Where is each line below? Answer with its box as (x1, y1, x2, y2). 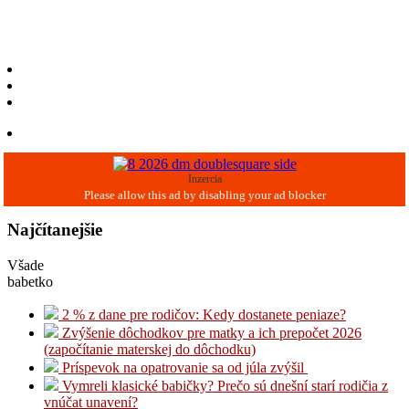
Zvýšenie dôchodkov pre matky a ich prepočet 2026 (58, 324, 362, 341)
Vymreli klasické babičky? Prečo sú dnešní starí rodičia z (58, 377, 388, 393)
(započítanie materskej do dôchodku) (44, 341, 256, 357)
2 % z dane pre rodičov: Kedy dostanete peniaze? (58, 306, 346, 322)
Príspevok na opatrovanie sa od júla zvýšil (58, 359, 308, 375)
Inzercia (187, 173, 222, 186)
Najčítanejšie (7, 219, 102, 239)
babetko (7, 273, 53, 289)
